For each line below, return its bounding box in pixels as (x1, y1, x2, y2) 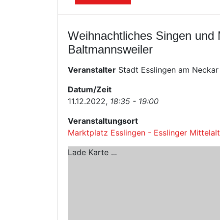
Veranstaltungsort (68, 115, 138, 126)
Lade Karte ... (68, 147, 117, 157)
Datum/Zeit (68, 84, 111, 94)
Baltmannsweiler (68, 42, 153, 56)
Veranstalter (68, 64, 116, 75)
